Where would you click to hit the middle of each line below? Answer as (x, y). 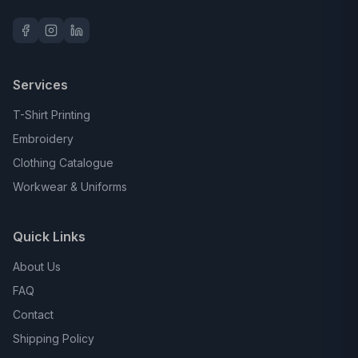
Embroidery (43, 139)
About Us (37, 267)
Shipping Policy (54, 338)
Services (40, 85)
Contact (33, 314)
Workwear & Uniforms (70, 187)
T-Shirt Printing (52, 115)
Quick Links (49, 237)
